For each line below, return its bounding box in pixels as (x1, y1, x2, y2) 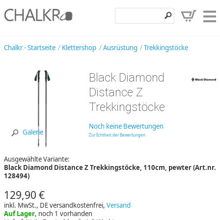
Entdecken (174, 78, 216, 89)
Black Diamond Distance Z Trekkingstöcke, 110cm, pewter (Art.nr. (4, 163, 216, 172)
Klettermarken (159, 58, 216, 70)
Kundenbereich (154, 136, 216, 147)
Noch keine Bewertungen (88, 122, 164, 131)
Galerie (23, 128, 43, 137)
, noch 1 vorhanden (35, 209, 92, 218)
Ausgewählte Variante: (4, 154, 70, 164)
